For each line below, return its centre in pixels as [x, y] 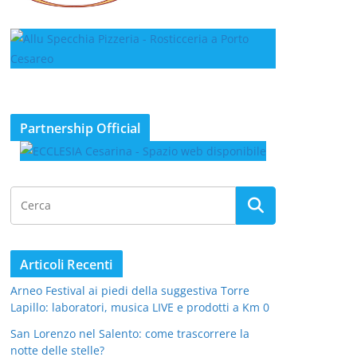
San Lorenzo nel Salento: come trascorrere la [130, 333]
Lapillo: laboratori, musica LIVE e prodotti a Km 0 [140, 307]
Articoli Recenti [67, 264]
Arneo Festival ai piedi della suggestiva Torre [130, 290]
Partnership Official [80, 128]
